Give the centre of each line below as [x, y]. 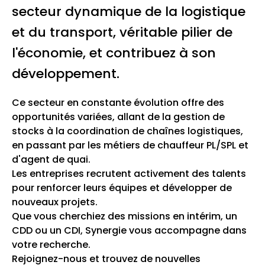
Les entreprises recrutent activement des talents [129, 174]
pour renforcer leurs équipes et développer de [122, 188]
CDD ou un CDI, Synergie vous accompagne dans [129, 230]
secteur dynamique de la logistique [129, 12]
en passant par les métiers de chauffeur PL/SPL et [130, 145]
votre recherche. [52, 245]
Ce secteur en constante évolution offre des [118, 103]
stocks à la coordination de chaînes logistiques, [127, 131]
